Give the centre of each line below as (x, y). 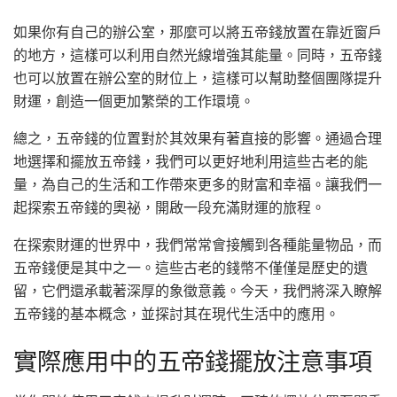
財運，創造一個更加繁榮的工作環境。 (134, 101)
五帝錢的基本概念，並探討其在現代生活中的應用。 (176, 314)
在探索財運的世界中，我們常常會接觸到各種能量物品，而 (198, 245)
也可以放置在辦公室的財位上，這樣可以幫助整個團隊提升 (198, 78)
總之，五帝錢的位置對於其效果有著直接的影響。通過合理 (198, 139)
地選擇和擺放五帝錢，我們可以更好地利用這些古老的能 (191, 162)
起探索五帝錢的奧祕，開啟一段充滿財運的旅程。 (169, 208)
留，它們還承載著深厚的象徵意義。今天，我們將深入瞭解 (198, 291)
